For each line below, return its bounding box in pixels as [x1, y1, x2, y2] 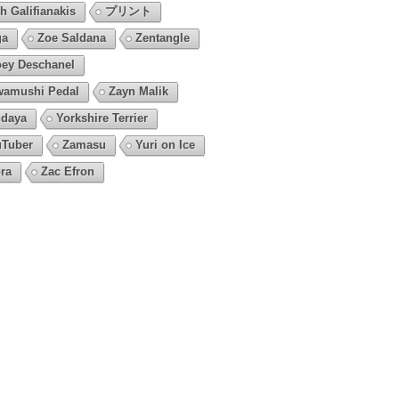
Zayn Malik [108, 84, 168, 98]
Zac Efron [40, 164, 94, 178]
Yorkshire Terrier [55, 110, 148, 125]
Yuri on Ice [134, 137, 195, 151]
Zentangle [134, 30, 190, 45]
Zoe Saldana [37, 30, 106, 45]
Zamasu [61, 137, 106, 151]
